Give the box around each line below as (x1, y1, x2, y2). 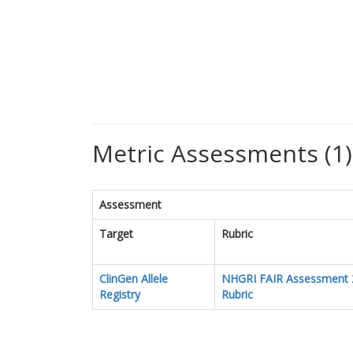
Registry (99, 287, 140, 302)
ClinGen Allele (99, 271, 168, 286)
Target (99, 226, 133, 241)
